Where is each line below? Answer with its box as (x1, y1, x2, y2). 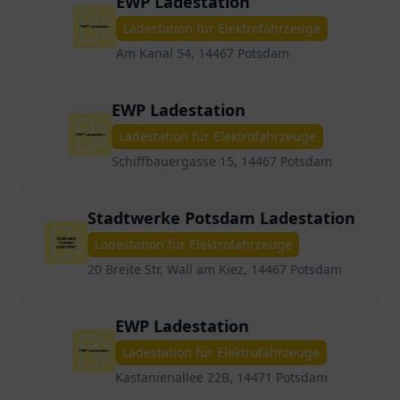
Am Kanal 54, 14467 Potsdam (115, 45, 289, 62)
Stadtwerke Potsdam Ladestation (87, 207, 355, 229)
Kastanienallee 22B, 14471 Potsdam (115, 369, 328, 386)
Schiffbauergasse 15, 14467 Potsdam (111, 153, 332, 170)
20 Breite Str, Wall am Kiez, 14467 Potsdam (87, 261, 342, 278)
